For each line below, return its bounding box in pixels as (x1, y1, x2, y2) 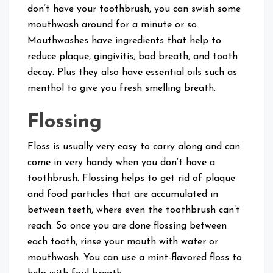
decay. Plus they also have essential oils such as (27, 68, 237, 78)
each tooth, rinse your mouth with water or (27, 237, 218, 247)
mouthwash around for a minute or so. (27, 20, 199, 30)
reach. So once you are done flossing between (27, 221, 227, 232)
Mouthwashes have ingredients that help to (27, 36, 221, 46)
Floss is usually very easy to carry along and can (27, 142, 240, 152)
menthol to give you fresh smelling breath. (27, 83, 216, 94)
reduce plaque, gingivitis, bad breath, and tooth (27, 52, 238, 62)
